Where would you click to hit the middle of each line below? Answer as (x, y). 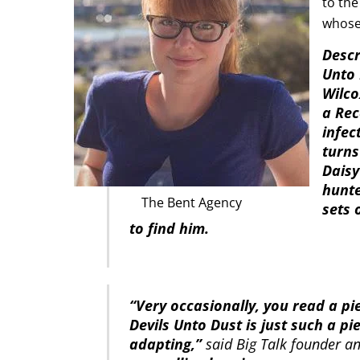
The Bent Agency (192, 202)
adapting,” (165, 344)
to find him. (169, 229)
